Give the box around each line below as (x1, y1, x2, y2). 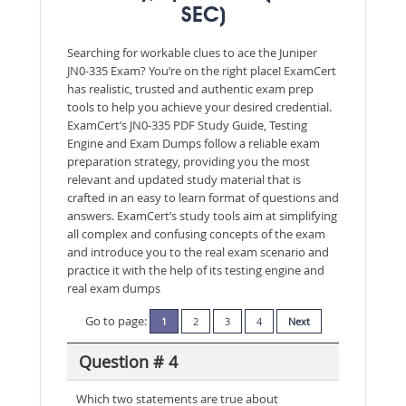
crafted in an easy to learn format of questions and (67, 189, 339, 206)
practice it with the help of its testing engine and (67, 262, 324, 278)
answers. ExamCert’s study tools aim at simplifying (67, 208, 337, 224)
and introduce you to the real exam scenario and (67, 244, 329, 260)
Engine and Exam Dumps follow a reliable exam (67, 135, 320, 151)
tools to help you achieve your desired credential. (67, 99, 332, 115)
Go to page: (84, 313, 150, 329)
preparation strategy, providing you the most (67, 153, 310, 169)
